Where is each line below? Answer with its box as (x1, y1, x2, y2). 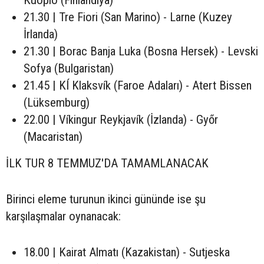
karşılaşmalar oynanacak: (6, 209, 121, 224)
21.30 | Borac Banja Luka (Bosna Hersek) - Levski (24, 44, 258, 59)
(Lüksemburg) (24, 95, 90, 110)
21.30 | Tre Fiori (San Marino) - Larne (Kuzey (24, 10, 232, 25)
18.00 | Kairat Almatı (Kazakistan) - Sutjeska (24, 245, 230, 260)
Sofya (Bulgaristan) (24, 61, 114, 76)
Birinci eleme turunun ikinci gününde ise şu (6, 192, 206, 207)
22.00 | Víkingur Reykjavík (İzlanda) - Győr (24, 113, 218, 127)
